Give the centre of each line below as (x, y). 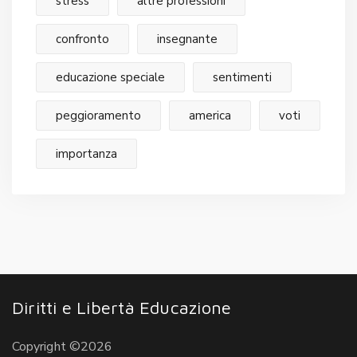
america (210, 115)
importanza (86, 153)
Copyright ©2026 (63, 346)
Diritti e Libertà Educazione (122, 307)
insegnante (188, 39)
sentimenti (243, 77)
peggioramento (98, 115)
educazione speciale (110, 77)
